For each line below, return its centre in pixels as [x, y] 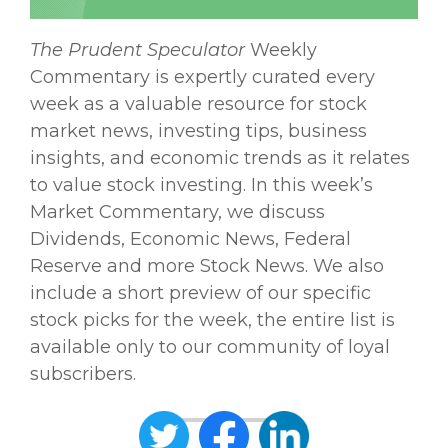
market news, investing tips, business [198, 130]
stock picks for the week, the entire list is [212, 319]
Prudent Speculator [156, 49]
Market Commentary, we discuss [177, 211]
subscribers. [83, 373]
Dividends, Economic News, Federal [190, 238]
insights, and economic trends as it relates [220, 157]
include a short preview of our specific [200, 292]
